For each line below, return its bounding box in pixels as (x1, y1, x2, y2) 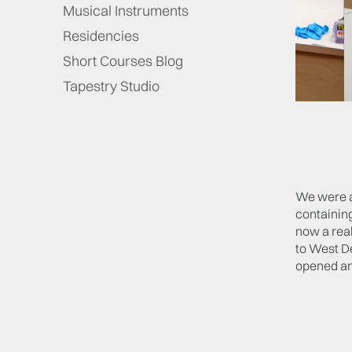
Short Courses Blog (63, 52, 183, 70)
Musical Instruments (63, 2, 189, 20)
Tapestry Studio (63, 77, 159, 95)
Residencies (63, 27, 139, 45)
